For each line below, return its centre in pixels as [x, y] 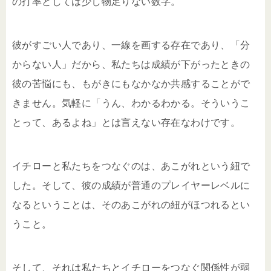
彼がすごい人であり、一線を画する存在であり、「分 [131, 45]
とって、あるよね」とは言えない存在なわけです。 [126, 122]
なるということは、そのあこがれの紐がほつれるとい [131, 204]
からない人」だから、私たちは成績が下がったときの [131, 64]
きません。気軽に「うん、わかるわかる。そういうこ [131, 103]
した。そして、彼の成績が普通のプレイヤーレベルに [131, 185]
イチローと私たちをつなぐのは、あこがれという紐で [131, 166]
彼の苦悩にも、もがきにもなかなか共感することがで [131, 83]
